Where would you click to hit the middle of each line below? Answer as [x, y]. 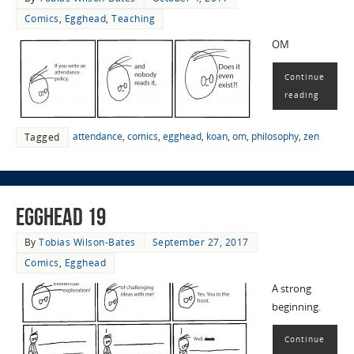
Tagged [42, 137]
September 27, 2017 [200, 243]
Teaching [134, 18]
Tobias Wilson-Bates [87, 243]
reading [301, 94]
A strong [291, 289]
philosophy [275, 136]
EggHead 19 [60, 217]
